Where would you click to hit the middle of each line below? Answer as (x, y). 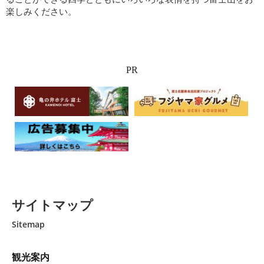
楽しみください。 (41, 11)
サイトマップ (52, 205)
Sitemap (28, 224)
